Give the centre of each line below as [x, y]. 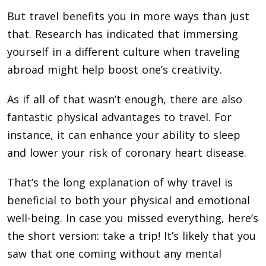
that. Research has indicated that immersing [123, 34]
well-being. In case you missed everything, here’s [133, 218]
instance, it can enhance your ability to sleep [124, 135]
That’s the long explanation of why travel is [120, 183]
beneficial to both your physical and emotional [129, 200]
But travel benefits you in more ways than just [128, 16]
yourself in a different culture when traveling [123, 52]
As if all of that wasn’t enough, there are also [125, 99]
